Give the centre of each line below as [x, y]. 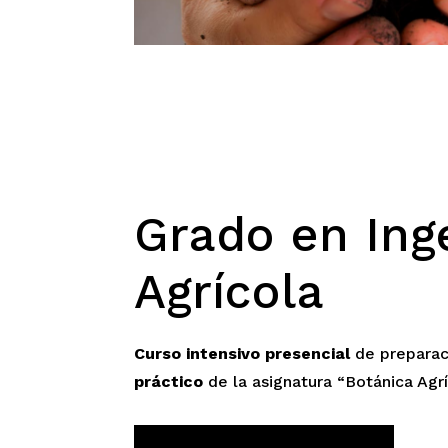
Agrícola [229, 291]
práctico [169, 381]
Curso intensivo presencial [245, 353]
